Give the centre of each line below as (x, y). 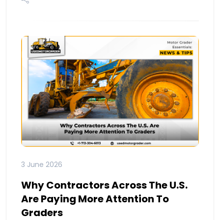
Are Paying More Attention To (95, 199)
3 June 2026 (42, 165)
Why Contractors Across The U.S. (104, 185)
